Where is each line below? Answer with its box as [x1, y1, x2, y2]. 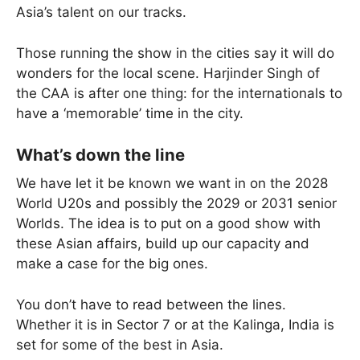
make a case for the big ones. [16, 256, 208, 272]
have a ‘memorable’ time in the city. [16, 104, 243, 121]
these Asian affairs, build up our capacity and [16, 235, 309, 252]
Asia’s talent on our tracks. [16, 4, 186, 21]
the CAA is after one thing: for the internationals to [16, 84, 342, 101]
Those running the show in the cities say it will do [16, 44, 334, 61]
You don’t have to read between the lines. [16, 296, 286, 313]
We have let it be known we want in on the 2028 [16, 175, 328, 192]
